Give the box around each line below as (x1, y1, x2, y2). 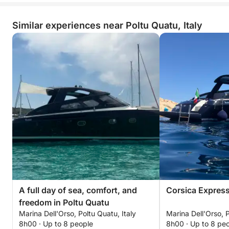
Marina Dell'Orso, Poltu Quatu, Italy (19, 209, 136, 218)
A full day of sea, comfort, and (19, 185, 137, 195)
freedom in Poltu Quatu (19, 197, 109, 208)
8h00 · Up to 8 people (19, 219, 93, 228)
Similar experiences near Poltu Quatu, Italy (12, 20, 202, 31)
